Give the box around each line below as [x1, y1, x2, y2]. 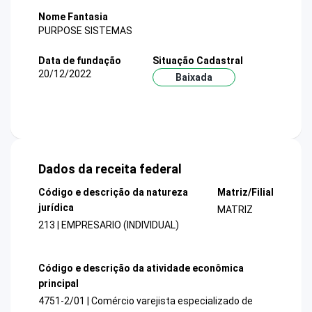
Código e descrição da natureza [38, 187, 188, 198]
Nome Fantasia [38, 11, 108, 23]
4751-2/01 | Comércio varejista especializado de [38, 295, 253, 306]
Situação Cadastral [152, 54, 243, 66]
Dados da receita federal [38, 162, 182, 177]
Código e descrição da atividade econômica [38, 262, 244, 274]
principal [38, 277, 79, 289]
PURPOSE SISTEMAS [38, 24, 132, 36]
